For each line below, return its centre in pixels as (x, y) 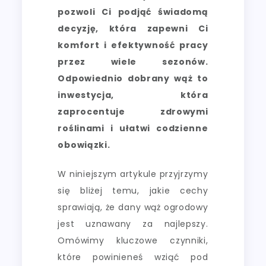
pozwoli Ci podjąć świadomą (133, 12)
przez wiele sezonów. (133, 61)
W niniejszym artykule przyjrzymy (133, 174)
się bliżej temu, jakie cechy (133, 190)
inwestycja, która (133, 95)
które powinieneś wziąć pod (133, 257)
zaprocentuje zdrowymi (133, 111)
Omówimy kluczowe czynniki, (133, 240)
